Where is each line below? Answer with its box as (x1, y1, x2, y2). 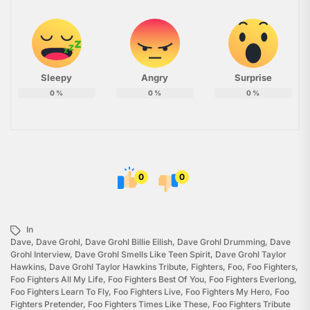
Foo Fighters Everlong (209, 274, 294, 285)
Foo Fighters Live (113, 286, 181, 298)
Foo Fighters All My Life (10, 274, 103, 285)
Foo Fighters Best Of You (108, 274, 204, 285)
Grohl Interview (10, 249, 70, 260)
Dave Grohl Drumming (177, 237, 265, 248)
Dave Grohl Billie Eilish (85, 237, 172, 248)
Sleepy (41, 72, 73, 84)
